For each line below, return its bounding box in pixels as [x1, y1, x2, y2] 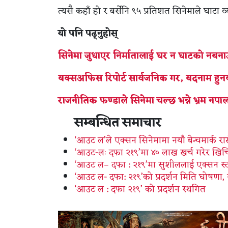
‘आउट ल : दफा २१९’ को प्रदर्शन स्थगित [74, 181, 206, 197]
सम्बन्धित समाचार [74, 112, 161, 134]
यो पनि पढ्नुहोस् [58, 25, 118, 42]
